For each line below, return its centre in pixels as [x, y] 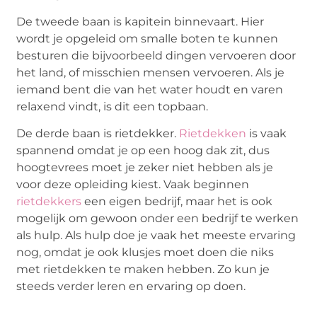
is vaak [267, 134]
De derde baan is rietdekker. [98, 134]
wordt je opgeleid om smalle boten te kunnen [148, 38]
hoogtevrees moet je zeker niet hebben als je [145, 168]
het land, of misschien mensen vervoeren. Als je [151, 72]
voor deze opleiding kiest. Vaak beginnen [133, 185]
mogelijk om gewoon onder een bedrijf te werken [158, 219]
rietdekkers [49, 202]
